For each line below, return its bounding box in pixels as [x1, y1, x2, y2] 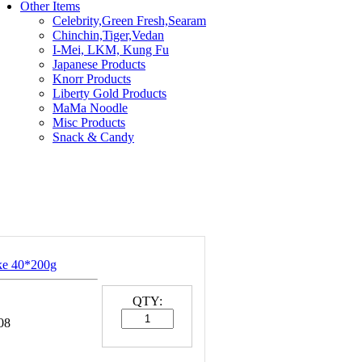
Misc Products [53, 116, 125, 129]
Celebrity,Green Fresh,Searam [53, 14, 206, 27]
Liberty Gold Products [53, 86, 166, 100]
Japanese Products [53, 57, 145, 71]
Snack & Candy [53, 130, 134, 144]
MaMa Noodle [53, 101, 128, 115]
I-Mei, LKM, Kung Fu [53, 43, 169, 57]
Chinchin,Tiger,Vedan [53, 28, 164, 42]
